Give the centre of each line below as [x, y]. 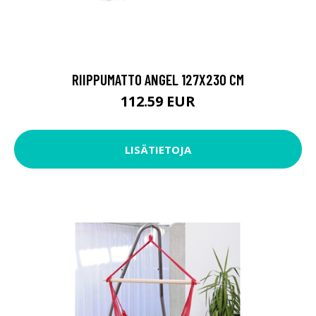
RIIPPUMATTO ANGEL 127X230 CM [158, 80]
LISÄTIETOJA [158, 149]
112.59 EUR [158, 102]
